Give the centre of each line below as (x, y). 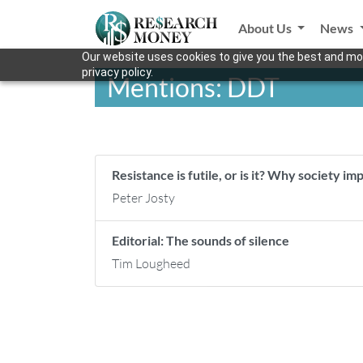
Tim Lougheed (151, 263)
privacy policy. (117, 72)
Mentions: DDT (193, 87)
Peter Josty (143, 198)
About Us (266, 28)
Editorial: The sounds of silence (201, 240)
